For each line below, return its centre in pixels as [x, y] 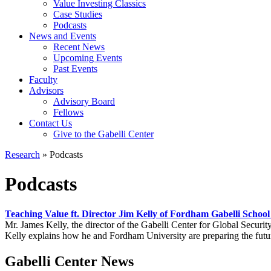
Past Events [75, 69]
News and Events [63, 36]
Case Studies [78, 14]
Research [22, 155]
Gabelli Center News [69, 261]
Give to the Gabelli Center [103, 134]
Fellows [68, 112]
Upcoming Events [88, 58]
